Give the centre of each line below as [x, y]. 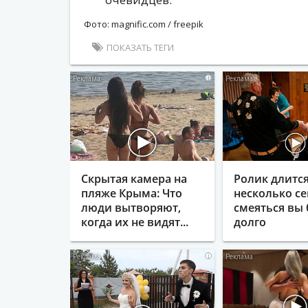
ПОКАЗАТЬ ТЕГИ [140, 47]
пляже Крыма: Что [132, 194]
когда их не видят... [135, 222]
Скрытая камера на [134, 179]
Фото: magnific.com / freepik [144, 24]
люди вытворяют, [131, 208]
